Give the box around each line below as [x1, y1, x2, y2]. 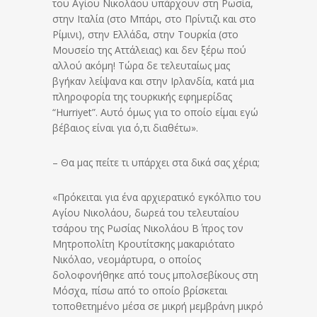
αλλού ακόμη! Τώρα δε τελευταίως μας [52, 59, 230, 73]
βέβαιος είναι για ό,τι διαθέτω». [52, 121, 198, 135]
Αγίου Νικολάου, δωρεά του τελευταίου [52, 206, 239, 220]
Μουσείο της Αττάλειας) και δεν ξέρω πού [52, 43, 246, 57]
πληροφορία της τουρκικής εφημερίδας [52, 90, 232, 104]
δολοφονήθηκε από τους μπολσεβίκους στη [52, 268, 258, 282]
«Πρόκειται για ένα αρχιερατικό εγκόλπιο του [52, 190, 261, 204]
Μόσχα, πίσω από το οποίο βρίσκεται [52, 284, 227, 298]
